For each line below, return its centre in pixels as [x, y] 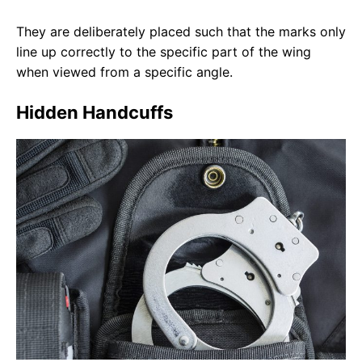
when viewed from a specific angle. [124, 72]
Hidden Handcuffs [95, 113]
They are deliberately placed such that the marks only [181, 32]
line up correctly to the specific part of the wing [164, 52]
